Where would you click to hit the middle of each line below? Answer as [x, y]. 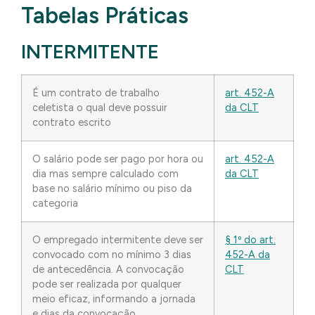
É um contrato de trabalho [96, 93]
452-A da [247, 255]
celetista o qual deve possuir [100, 108]
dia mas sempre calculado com [105, 174]
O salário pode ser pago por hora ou [118, 159]
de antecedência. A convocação [108, 269]
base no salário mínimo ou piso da [112, 188]
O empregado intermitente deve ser [118, 240]
